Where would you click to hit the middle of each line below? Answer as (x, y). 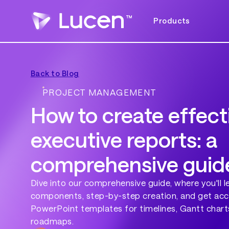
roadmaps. (52, 221)
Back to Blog (55, 73)
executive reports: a (124, 140)
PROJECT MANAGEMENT (100, 92)
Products (172, 21)
